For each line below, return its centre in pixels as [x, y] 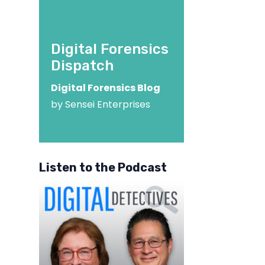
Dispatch [82, 66]
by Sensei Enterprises [100, 104]
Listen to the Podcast [103, 167]
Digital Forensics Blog [105, 88]
